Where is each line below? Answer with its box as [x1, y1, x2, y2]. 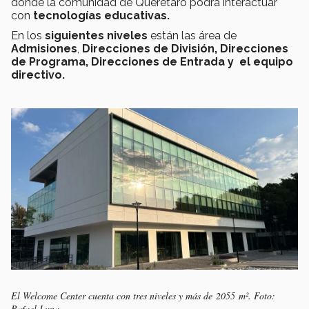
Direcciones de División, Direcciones [79, 42, 288, 56]
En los [11, 29, 45, 43]
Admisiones [11, 42, 77, 56]
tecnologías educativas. [33, 9, 170, 23]
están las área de [150, 29, 237, 43]
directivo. [11, 68, 68, 82]
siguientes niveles [45, 29, 150, 43]
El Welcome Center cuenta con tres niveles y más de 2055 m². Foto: [11, 289, 275, 303]
